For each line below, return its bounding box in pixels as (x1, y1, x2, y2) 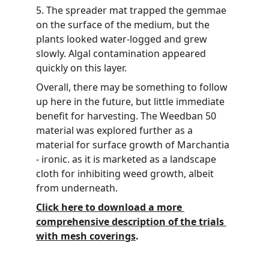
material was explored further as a (36, 124, 195, 137)
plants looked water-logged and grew (36, 32, 210, 46)
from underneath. (36, 181, 118, 195)
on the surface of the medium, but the (36, 18, 212, 31)
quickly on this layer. (36, 61, 127, 74)
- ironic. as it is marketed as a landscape (36, 153, 219, 166)
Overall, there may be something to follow (36, 80, 230, 94)
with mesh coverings (36, 229, 136, 243)
